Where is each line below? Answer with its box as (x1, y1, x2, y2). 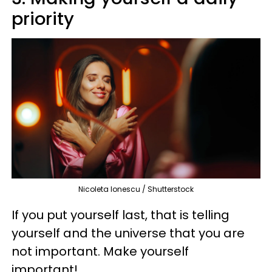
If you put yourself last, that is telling (12, 206, 229, 223)
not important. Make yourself (12, 242, 189, 260)
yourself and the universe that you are (12, 224, 245, 242)
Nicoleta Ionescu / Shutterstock (78, 183, 194, 194)
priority (12, 7, 74, 32)
